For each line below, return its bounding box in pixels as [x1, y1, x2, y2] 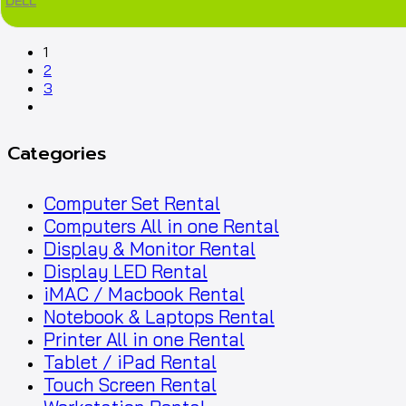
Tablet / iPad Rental [43, 351, 217, 374]
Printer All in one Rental [43, 328, 245, 352]
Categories [7, 139, 106, 168]
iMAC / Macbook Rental [43, 283, 245, 306]
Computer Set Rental [43, 192, 220, 216]
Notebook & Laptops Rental [43, 305, 275, 329]
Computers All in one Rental [43, 215, 279, 238]
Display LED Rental [43, 260, 208, 284]
